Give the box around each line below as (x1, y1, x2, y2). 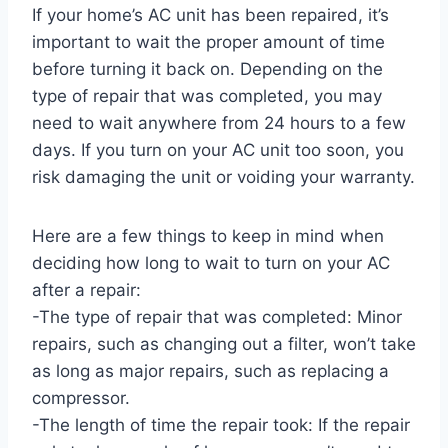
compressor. (32, 388, 130, 409)
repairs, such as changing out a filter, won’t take (32, 334, 416, 355)
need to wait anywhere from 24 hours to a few (32, 113, 406, 134)
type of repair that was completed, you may (32, 86, 382, 107)
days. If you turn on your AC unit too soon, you (32, 140, 404, 161)
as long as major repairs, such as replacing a (32, 361, 389, 382)
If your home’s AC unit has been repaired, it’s (32, 5, 389, 26)
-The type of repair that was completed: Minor (32, 307, 402, 328)
